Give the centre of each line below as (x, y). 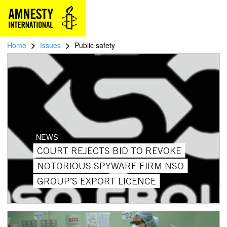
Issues (50, 45)
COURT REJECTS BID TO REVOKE (109, 150)
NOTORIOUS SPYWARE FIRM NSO (110, 165)
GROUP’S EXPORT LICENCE (96, 181)
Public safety (95, 45)
